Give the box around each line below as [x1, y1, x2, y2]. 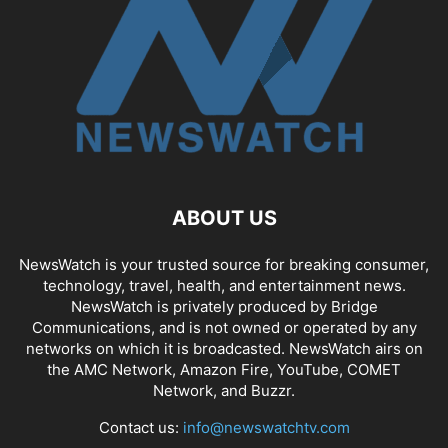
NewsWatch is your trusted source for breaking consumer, [19, 254, 429, 274]
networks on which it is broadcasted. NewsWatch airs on [25, 338, 423, 358]
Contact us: [98, 417, 183, 437]
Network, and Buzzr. [153, 380, 295, 400]
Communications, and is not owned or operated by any [31, 317, 417, 337]
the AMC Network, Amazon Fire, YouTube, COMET [47, 359, 401, 379]
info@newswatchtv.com [182, 417, 350, 437]
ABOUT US [171, 205, 277, 230]
